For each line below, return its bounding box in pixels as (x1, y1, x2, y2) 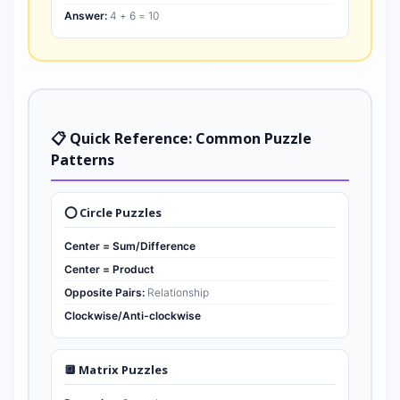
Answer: (64, 9, 107, 22)
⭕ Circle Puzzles (64, 204, 162, 221)
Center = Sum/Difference (64, 239, 196, 253)
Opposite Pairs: (64, 286, 145, 299)
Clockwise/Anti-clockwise (64, 309, 201, 322)
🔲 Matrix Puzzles (64, 362, 168, 378)
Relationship (145, 286, 209, 299)
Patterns (51, 150, 114, 170)
